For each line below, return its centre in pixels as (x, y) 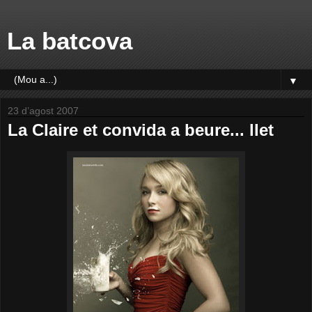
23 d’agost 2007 (43, 111)
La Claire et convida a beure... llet (141, 130)
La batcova (70, 41)
